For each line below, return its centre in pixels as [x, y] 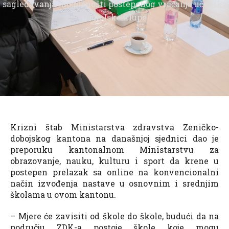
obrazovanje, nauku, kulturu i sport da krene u [114, 161]
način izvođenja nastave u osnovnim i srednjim [114, 183]
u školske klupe [114, 17]
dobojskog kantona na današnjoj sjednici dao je [114, 138]
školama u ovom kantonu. [63, 194]
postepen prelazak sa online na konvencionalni [114, 172]
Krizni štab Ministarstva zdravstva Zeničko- [114, 127]
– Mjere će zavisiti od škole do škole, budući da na [114, 216]
